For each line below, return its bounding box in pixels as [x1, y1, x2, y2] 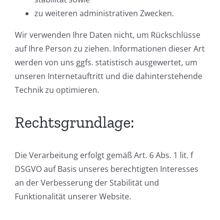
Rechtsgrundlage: [15, 113, 134, 132]
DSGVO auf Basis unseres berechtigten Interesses [15, 164, 198, 175]
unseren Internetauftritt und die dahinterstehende [15, 71, 202, 82]
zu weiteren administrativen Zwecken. [34, 8, 174, 19]
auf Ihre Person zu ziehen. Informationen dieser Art [15, 43, 205, 55]
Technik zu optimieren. [15, 84, 99, 96]
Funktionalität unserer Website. [15, 191, 131, 202]
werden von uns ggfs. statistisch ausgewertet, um [15, 57, 197, 68]
